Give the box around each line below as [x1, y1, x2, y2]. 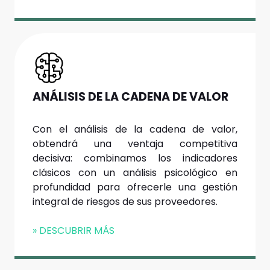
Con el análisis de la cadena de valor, [33, 122, 237, 137]
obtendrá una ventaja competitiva [33, 137, 237, 151]
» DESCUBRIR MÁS [33, 224, 115, 238]
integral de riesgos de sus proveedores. [33, 195, 218, 209]
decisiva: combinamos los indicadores [33, 151, 237, 166]
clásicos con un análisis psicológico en [33, 166, 237, 180]
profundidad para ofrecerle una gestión [33, 180, 237, 195]
